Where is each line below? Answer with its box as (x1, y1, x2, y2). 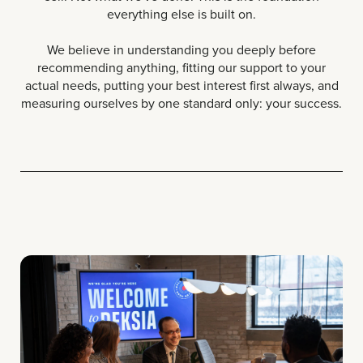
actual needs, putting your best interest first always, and (24, 75, 339, 94)
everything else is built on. (107, 4, 256, 23)
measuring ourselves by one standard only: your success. (21, 93, 342, 112)
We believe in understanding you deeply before (47, 40, 316, 58)
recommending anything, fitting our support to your (37, 58, 326, 76)
